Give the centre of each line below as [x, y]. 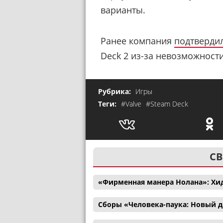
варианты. [123, 10]
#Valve [132, 104]
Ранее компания [137, 41]
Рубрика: [115, 92]
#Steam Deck [167, 104]
